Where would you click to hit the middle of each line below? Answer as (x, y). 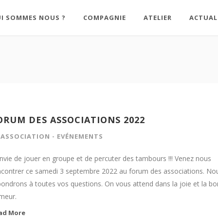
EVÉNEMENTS (80, 136)
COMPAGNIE (105, 18)
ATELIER (158, 18)
